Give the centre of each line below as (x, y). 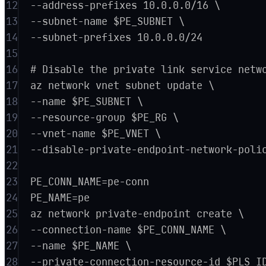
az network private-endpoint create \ (137, 213)
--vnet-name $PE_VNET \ (96, 133)
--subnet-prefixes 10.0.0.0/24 (117, 37)
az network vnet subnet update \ (123, 85)
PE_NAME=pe (60, 197)
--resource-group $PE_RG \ (105, 117)
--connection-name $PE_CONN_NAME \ (129, 229)
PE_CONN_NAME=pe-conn (90, 181)
